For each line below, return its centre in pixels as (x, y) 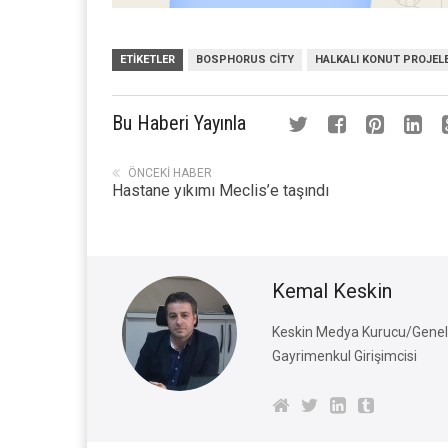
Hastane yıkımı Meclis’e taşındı (220, 190)
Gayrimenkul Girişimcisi (344, 355)
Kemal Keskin (332, 290)
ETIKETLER (147, 59)
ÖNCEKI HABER (170, 172)
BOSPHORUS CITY (245, 59)
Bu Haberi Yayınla (179, 122)
